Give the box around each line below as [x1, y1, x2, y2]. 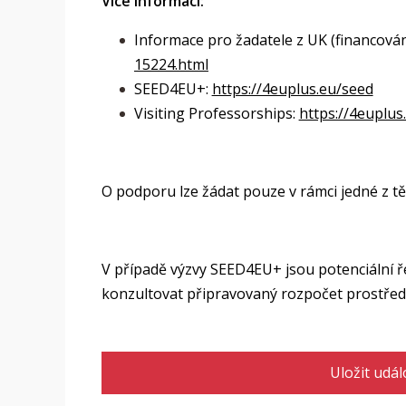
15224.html [133, 54, 208, 74]
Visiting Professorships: [133, 103, 299, 123]
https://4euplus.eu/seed [211, 79, 373, 99]
